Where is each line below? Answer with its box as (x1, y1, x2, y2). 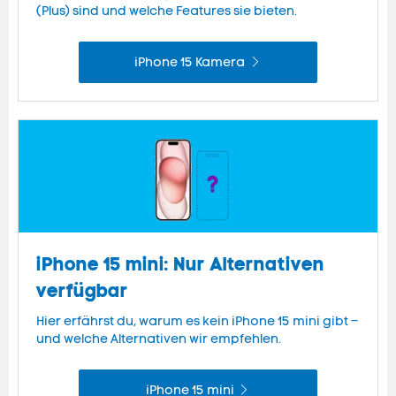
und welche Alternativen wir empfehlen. (36, 331, 281, 347)
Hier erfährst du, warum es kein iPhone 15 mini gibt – (36, 314, 358, 330)
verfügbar (36, 279, 128, 303)
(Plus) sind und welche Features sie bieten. (36, 4, 297, 19)
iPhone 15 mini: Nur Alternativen (36, 253, 324, 277)
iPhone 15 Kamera (134, 55, 246, 71)
